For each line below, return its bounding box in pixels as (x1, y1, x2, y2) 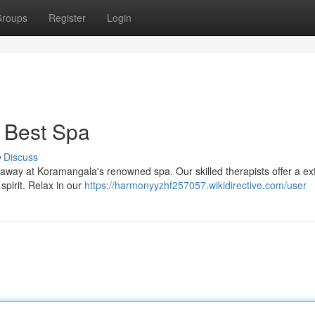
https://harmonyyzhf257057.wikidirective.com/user (84, 178, 307, 192)
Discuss (4, 150, 38, 164)
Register (49, 11, 86, 25)
